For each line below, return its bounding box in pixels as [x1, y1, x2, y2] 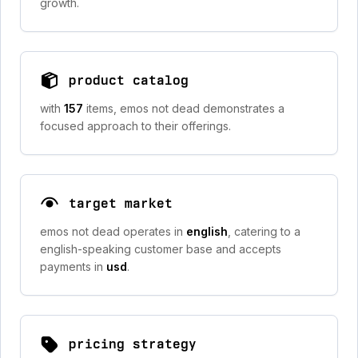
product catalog [69, 73, 189, 88]
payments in [40, 260, 106, 273]
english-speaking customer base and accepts [40, 242, 281, 256]
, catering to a [228, 225, 300, 238]
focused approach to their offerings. [40, 119, 231, 133]
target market [69, 196, 173, 211]
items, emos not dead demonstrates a [86, 101, 284, 115]
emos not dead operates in [40, 225, 186, 238]
